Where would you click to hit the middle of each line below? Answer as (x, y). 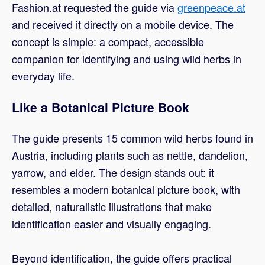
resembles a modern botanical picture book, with (126, 190)
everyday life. (43, 76)
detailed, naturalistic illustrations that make (112, 207)
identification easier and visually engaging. (112, 224)
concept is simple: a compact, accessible (108, 42)
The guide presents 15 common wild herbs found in (132, 138)
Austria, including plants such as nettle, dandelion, (130, 155)
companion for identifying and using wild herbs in (127, 59)
